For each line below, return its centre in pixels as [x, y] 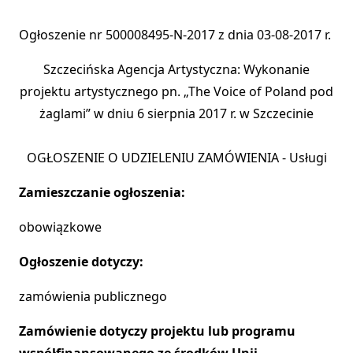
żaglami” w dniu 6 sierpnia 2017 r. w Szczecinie [176, 114]
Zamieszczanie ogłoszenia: [102, 193]
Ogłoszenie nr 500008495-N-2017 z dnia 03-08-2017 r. [175, 35]
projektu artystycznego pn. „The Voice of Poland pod [176, 92]
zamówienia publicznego [93, 297]
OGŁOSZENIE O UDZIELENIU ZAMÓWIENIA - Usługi [176, 158]
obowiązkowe [60, 227]
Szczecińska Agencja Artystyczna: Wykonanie [176, 70]
